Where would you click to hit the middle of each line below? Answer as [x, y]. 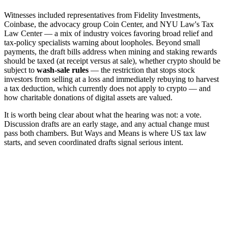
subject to [20, 70]
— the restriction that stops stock [142, 70]
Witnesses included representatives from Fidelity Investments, [102, 15]
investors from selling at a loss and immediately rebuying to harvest [111, 79]
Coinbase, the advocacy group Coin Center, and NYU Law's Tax [109, 24]
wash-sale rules [63, 70]
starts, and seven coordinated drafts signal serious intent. [94, 142]
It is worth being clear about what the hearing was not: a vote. [103, 115]
